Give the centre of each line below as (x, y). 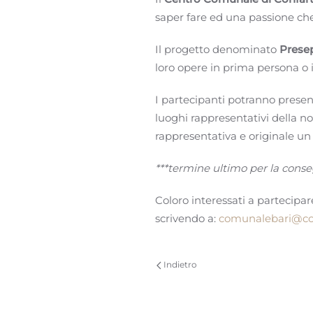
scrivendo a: (187, 218)
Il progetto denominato (217, 49)
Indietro (179, 264)
